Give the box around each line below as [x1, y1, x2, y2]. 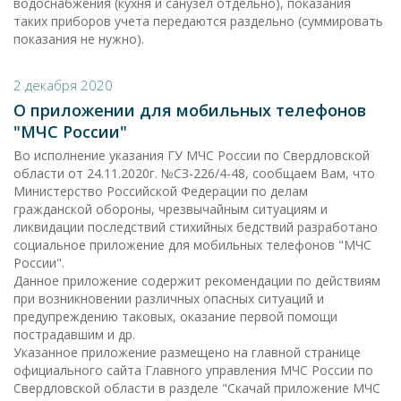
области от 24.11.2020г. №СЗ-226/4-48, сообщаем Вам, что [13, 165, 375, 182]
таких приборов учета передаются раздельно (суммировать [13, 13, 383, 30]
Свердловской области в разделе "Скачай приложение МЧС [13, 380, 380, 397]
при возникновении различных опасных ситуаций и [13, 290, 324, 307]
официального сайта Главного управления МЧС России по [13, 362, 373, 379]
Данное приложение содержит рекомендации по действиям [13, 272, 380, 289]
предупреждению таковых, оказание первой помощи [13, 308, 337, 325]
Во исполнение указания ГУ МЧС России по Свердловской [13, 147, 370, 164]
